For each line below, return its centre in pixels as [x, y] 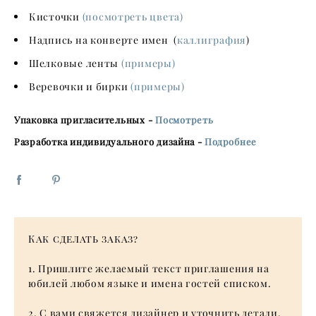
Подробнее [231, 141]
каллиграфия [212, 40]
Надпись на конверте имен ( [103, 40]
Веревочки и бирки [80, 86]
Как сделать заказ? [83, 238]
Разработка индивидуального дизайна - [110, 141]
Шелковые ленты [75, 63]
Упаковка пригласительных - [85, 120]
